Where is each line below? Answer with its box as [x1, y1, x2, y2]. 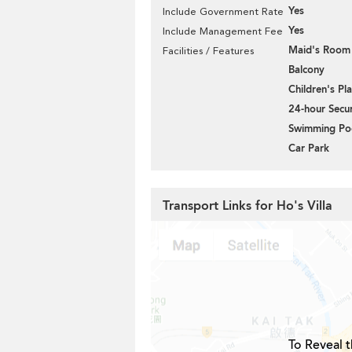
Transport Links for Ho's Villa [163, 197, 332, 214]
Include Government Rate [163, 5, 284, 17]
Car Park [288, 141, 329, 156]
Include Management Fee [163, 25, 283, 37]
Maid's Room [288, 43, 350, 57]
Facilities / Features [163, 45, 254, 57]
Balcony [288, 63, 324, 77]
